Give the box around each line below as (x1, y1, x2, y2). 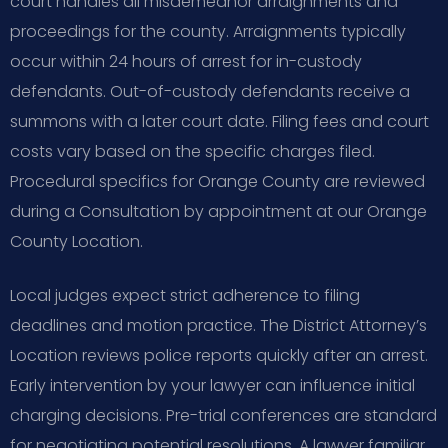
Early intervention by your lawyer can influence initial (10, 373, 415, 397)
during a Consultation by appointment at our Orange (10, 199, 427, 223)
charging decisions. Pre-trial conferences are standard (10, 403, 437, 427)
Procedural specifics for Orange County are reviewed (10, 169, 425, 193)
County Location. (10, 229, 143, 253)
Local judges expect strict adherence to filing (10, 283, 360, 307)
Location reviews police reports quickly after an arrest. (10, 343, 428, 367)
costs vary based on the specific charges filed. (10, 139, 375, 163)
